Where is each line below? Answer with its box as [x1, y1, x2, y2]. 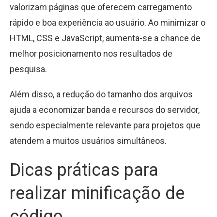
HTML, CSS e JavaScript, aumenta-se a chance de [10, 33, 201, 44]
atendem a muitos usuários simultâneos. [10, 136, 167, 146]
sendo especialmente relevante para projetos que [10, 120, 201, 131]
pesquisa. [10, 64, 47, 75]
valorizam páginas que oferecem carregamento [10, 2, 192, 13]
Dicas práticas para [10, 160, 158, 181]
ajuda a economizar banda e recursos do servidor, [10, 105, 200, 115]
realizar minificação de [10, 183, 185, 204]
